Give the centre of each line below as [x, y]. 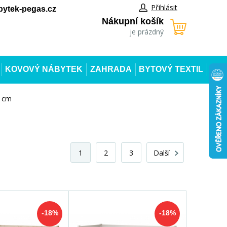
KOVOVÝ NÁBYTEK [44, 69]
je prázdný [147, 32]
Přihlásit [164, 7]
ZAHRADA [111, 69]
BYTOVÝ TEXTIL [171, 69]
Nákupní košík [133, 21]
